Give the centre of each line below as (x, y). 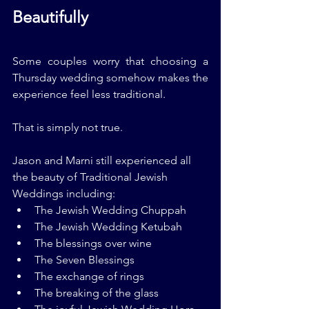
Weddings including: (64, 194)
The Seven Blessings (84, 260)
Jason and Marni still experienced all (103, 161)
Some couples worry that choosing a (110, 61)
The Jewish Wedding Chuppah (110, 210)
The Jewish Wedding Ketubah (108, 227)
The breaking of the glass (97, 293)
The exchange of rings (89, 277)
